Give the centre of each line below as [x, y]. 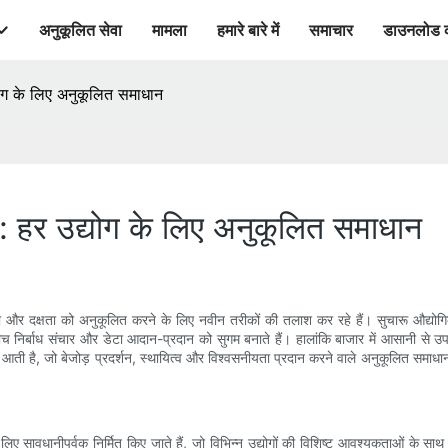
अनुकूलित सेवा [80, 30]
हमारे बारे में [247, 30]
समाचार [330, 30]
